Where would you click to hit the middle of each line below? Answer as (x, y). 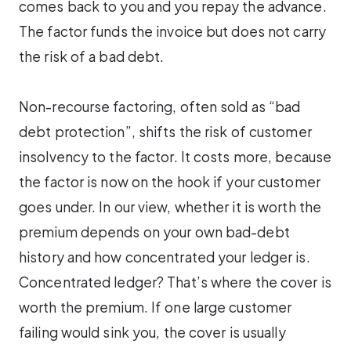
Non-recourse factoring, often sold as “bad (160, 107)
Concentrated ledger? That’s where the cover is (175, 282)
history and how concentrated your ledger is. (165, 257)
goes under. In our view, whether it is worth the (170, 207)
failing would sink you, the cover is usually (152, 333)
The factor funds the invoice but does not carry (172, 31)
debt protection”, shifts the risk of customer (165, 132)
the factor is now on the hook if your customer (170, 182)
